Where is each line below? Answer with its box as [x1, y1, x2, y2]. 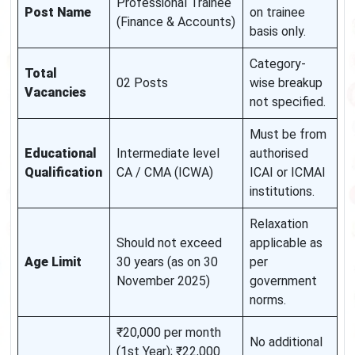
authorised [250, 146, 308, 162]
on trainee [250, 5, 305, 21]
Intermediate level [116, 146, 219, 162]
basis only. [250, 24, 306, 40]
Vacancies [25, 85, 86, 101]
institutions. [250, 184, 315, 200]
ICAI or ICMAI [250, 165, 326, 181]
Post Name [25, 5, 91, 21]
